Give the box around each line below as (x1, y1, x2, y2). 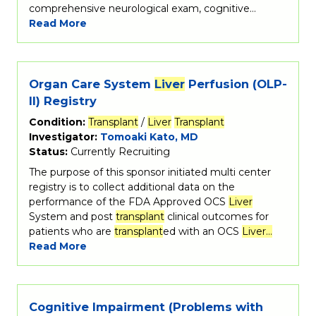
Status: (29, 145, 71, 159)
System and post (29, 210, 116, 224)
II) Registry (29, 94, 97, 109)
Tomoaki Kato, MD (100, 130, 198, 144)
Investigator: (29, 130, 100, 144)
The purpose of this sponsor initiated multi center (29, 166, 271, 179)
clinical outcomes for (164, 210, 269, 224)
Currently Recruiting (71, 145, 170, 159)
